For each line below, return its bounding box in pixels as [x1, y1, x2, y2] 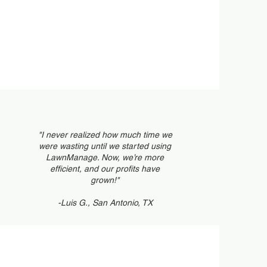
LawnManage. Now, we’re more [46, 153, 164, 162]
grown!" [91, 175, 120, 185]
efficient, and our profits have [50, 164, 160, 173]
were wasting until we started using [39, 141, 172, 151]
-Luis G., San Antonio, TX [57, 198, 153, 207]
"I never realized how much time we [38, 130, 172, 139]
